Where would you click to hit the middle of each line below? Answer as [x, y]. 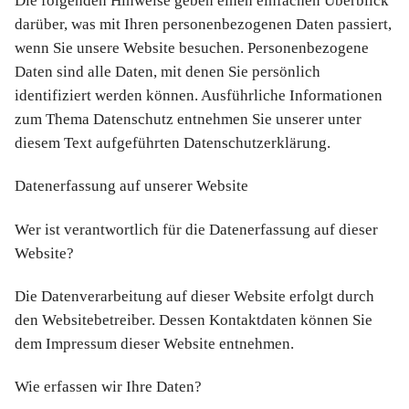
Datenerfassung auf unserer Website [131, 186]
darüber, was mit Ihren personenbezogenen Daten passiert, [203, 25]
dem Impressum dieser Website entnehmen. [154, 343]
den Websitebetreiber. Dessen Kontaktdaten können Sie [194, 320]
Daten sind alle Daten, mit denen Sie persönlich [168, 72]
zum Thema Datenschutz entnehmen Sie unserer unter [188, 120]
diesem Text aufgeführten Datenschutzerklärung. [173, 143]
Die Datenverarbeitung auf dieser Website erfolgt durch [194, 296]
